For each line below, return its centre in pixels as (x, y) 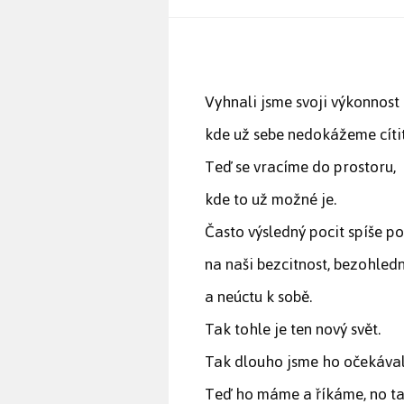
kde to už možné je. (271, 200)
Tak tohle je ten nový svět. (293, 330)
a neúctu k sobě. (258, 297)
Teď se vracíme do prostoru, (300, 167)
